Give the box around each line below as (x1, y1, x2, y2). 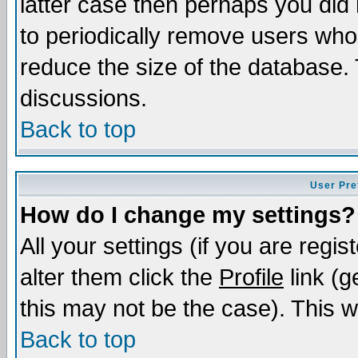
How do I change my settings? (20, 202, 356, 228)
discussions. (20, 86, 147, 111)
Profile (219, 265, 284, 290)
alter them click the (20, 265, 219, 290)
